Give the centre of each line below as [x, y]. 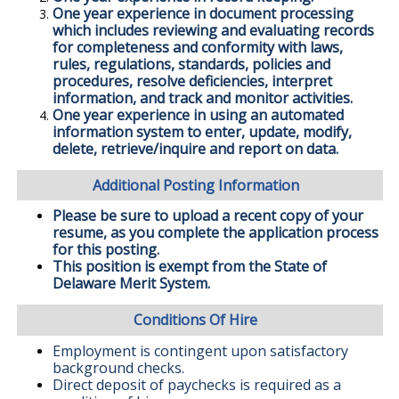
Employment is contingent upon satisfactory [200, 350]
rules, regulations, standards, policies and [191, 65]
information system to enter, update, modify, [202, 132]
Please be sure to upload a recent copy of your [208, 216]
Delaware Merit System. [134, 284]
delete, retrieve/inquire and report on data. [195, 149]
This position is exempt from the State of [189, 267]
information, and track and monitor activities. [202, 98]
